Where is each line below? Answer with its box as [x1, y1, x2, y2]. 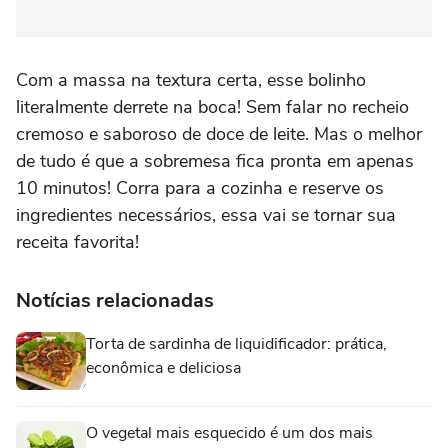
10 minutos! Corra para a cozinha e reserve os [16, 175, 384, 200]
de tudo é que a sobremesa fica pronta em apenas [16, 148, 414, 173]
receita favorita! [16, 229, 139, 254]
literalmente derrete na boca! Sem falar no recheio [16, 94, 409, 119]
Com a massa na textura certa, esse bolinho [16, 67, 366, 92]
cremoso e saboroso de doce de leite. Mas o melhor [16, 121, 422, 146]
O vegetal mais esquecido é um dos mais [86, 421, 373, 444]
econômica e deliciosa [86, 356, 241, 379]
